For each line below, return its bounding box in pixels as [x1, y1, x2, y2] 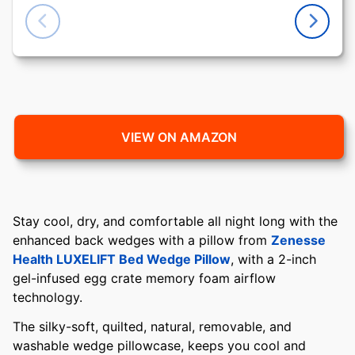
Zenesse [271, 232, 326, 248]
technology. [13, 289, 86, 305]
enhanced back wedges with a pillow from [13, 232, 271, 248]
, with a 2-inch [231, 251, 316, 267]
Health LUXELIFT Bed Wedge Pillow [13, 251, 231, 267]
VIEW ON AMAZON [121, 129, 237, 145]
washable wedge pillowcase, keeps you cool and [13, 337, 306, 353]
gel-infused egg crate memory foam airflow [13, 270, 276, 286]
